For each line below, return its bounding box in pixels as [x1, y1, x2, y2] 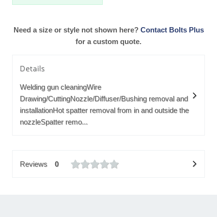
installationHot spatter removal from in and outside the [20, 106, 189, 115]
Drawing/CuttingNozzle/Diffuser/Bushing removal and [20, 94, 188, 103]
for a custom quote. [76, 37, 141, 46]
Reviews [20, 159, 47, 168]
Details [20, 63, 45, 74]
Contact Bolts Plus [140, 26, 204, 34]
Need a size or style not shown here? [13, 26, 140, 34]
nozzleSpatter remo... [20, 118, 88, 126]
